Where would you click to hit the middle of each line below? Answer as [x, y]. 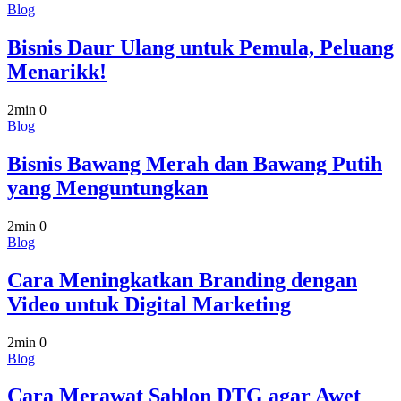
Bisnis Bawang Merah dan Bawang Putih [195, 163]
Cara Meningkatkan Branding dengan [182, 280]
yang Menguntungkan [107, 188]
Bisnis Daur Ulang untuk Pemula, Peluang [200, 48]
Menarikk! [57, 72]
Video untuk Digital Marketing [149, 304]
